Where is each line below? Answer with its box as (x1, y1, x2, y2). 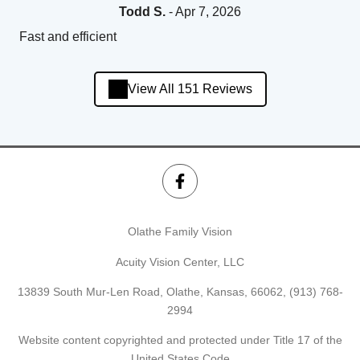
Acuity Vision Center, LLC (116, 255, 244, 268)
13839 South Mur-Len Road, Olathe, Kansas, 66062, (17, 284, 289, 298)
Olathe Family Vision (128, 225, 232, 239)
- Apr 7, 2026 (166, 4, 241, 18)
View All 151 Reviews (127, 82, 252, 96)
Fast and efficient (19, 29, 117, 43)
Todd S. (119, 4, 166, 18)
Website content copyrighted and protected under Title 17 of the (18, 333, 342, 347)
